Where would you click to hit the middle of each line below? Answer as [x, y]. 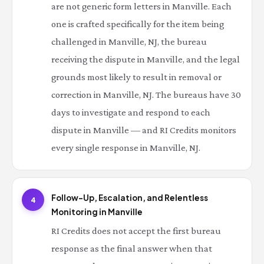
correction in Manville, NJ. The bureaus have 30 [146, 95]
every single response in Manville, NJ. [126, 148]
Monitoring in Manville [97, 212]
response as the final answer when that [132, 248]
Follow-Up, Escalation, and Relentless [130, 198]
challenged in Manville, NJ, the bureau [129, 42]
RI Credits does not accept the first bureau [136, 231]
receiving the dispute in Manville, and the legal [146, 59]
